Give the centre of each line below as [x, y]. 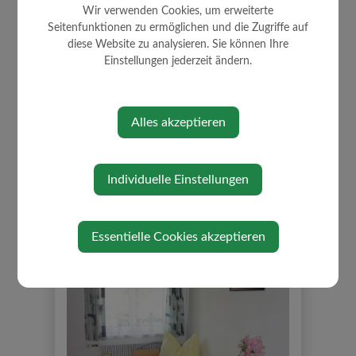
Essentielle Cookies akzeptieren [178, 236]
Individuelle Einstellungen [178, 179]
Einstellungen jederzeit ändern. [178, 61]
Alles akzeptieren [178, 122]
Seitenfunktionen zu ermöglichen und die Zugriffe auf [178, 27]
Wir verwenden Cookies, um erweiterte [178, 11]
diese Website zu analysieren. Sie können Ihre [178, 44]
